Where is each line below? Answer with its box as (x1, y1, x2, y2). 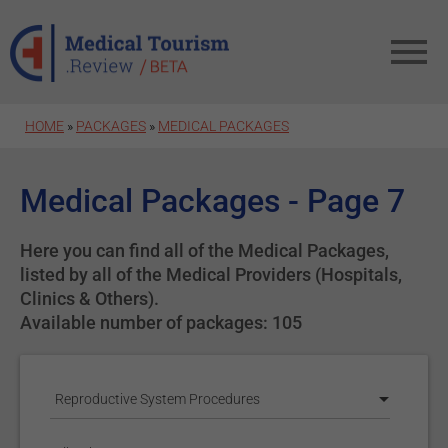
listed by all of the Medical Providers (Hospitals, (20, 264, 402, 285)
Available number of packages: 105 (20, 312, 302, 333)
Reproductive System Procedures (54, 391, 260, 407)
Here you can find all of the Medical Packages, (20, 240, 389, 261)
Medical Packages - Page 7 (20, 182, 405, 220)
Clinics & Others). (20, 288, 159, 309)
